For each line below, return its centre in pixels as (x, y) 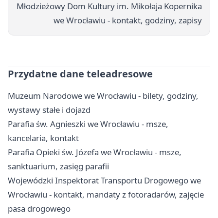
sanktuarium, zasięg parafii (58, 166)
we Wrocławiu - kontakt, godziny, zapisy (128, 20)
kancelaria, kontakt (43, 138)
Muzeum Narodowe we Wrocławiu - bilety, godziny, (103, 96)
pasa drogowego (39, 209)
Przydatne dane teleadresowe (80, 74)
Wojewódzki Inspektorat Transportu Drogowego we (104, 181)
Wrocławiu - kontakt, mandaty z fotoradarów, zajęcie (106, 195)
